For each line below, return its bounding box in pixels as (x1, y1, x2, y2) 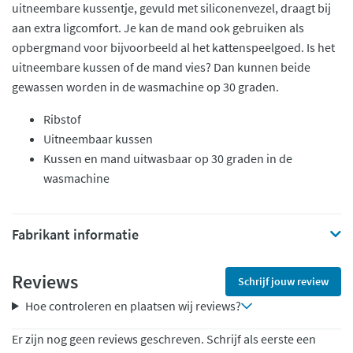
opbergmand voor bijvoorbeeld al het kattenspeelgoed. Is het (12, 39, 335, 55)
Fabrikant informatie (12, 225, 139, 243)
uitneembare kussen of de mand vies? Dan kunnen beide (12, 59, 310, 75)
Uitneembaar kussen (43, 131, 153, 147)
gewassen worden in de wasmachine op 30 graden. (12, 79, 279, 95)
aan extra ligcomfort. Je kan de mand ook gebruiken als (12, 20, 304, 35)
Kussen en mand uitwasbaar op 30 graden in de (43, 150, 292, 166)
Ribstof (43, 111, 81, 127)
